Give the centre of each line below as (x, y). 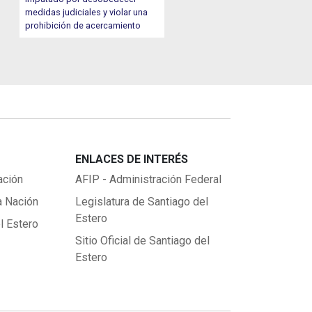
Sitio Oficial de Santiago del (142, 240)
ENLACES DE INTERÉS (131, 159)
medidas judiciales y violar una (87, 12)
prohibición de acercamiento (83, 25)
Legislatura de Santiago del (141, 201)
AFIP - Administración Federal (148, 179)
